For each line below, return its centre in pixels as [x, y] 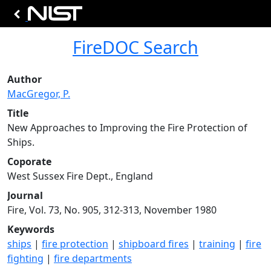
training [217, 244]
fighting [25, 258]
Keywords [31, 229]
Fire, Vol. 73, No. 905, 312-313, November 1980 [112, 210]
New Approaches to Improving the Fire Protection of [127, 128]
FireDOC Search [135, 47]
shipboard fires [154, 244]
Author [24, 79]
